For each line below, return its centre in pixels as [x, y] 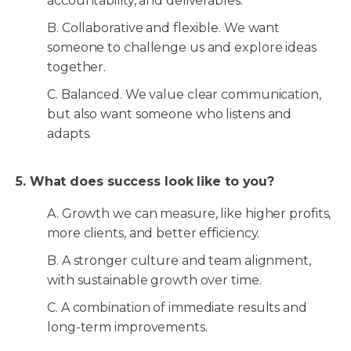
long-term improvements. [129, 327]
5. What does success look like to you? [147, 182]
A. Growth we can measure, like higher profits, [189, 214]
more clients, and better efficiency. [155, 233]
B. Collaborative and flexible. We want [164, 28]
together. [78, 67]
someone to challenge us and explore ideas [182, 48]
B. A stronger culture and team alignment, [179, 261]
